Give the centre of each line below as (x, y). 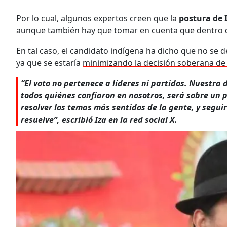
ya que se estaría (49, 63)
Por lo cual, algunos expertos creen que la (98, 18)
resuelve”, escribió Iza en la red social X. (99, 119)
